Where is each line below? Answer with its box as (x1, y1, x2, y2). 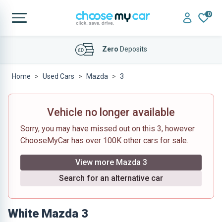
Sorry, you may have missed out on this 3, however (20, 124, 195, 133)
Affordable (81, 45, 117, 53)
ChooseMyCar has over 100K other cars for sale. (20, 136, 188, 145)
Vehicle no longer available (47, 106, 175, 118)
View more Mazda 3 (75, 158, 147, 167)
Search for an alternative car (59, 173, 163, 183)
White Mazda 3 (8, 207, 88, 221)
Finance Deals (116, 45, 162, 53)
